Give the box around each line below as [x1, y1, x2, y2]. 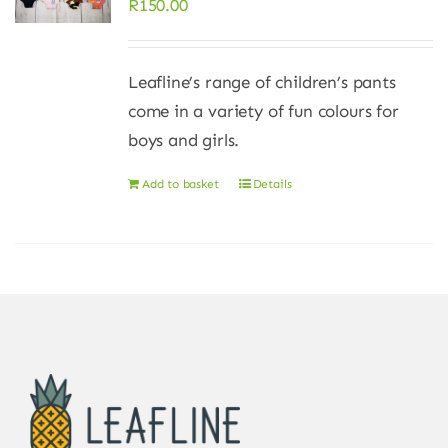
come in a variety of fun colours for [127, 100, 399, 121]
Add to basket [141, 176, 219, 191]
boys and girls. [127, 129, 240, 150]
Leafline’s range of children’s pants [127, 71, 396, 92]
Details [252, 176, 292, 191]
